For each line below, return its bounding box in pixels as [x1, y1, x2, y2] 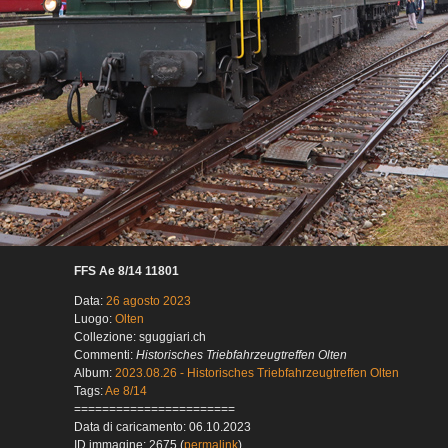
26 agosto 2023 [106, 294, 191, 309]
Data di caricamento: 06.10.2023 [74, 420, 251, 435]
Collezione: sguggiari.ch [74, 330, 206, 345]
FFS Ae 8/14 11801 [74, 264, 179, 279]
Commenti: [74, 348, 136, 363]
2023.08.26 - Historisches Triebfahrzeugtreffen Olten [115, 366, 399, 381]
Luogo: [74, 312, 115, 327]
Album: [74, 366, 115, 381]
